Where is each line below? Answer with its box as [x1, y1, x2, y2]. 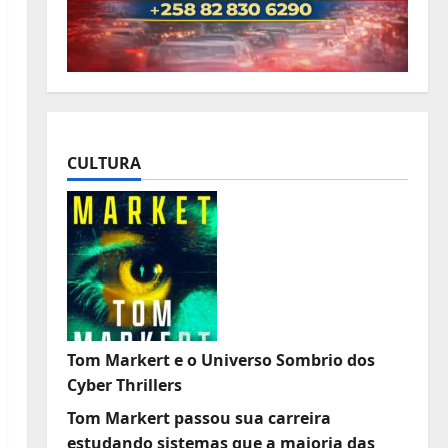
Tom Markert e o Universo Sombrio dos [66, 348, 375, 371]
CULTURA [66, 151, 141, 174]
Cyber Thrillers [66, 373, 182, 396]
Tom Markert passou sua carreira [66, 406, 331, 429]
